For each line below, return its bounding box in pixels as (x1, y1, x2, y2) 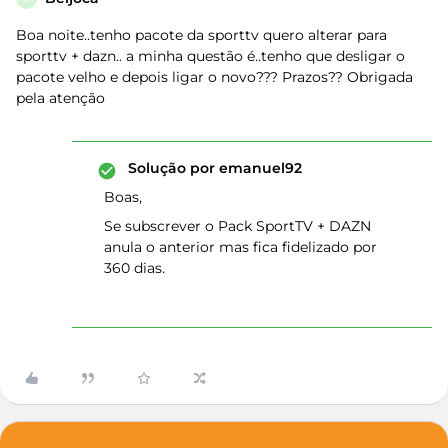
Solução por (128, 159, 215, 177)
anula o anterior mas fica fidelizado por (104, 238, 377, 256)
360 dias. (104, 259, 165, 277)
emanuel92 (215, 159, 302, 177)
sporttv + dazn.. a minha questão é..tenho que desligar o (16, 47, 405, 65)
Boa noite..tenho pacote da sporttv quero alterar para (16, 26, 387, 44)
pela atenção (16, 89, 109, 107)
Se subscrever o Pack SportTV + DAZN (104, 217, 375, 235)
